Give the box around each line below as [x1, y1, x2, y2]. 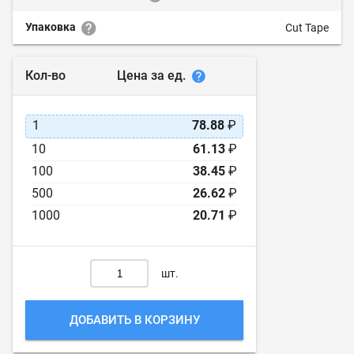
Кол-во [25, 68, 66, 84]
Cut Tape [285, 21, 329, 35]
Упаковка [25, 21, 78, 34]
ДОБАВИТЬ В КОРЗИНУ [69, 313, 200, 328]
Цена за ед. [117, 67, 189, 83]
